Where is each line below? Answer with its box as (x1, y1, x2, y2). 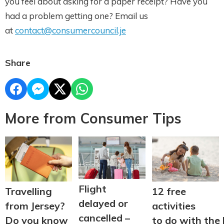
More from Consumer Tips (5, 109, 181, 127)
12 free (151, 184, 186, 197)
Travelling (5, 184, 52, 197)
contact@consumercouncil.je (15, 25, 126, 36)
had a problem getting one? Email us (5, 10, 148, 21)
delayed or (78, 196, 128, 209)
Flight (78, 182, 106, 195)
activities (151, 199, 195, 212)
